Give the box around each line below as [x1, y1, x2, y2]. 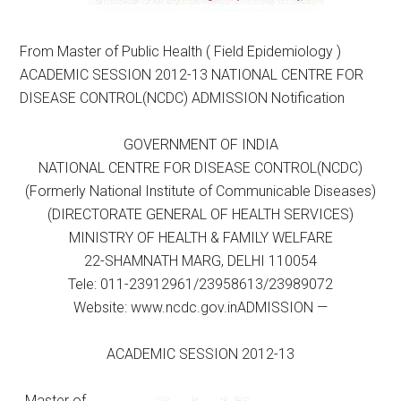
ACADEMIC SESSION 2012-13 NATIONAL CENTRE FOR [20, 66, 364, 83]
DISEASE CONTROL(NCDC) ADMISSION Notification [20, 90, 346, 107]
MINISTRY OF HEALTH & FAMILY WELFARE [68, 229, 333, 246]
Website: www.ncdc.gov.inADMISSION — [73, 299, 328, 316]
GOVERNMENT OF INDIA [123, 136, 278, 153]
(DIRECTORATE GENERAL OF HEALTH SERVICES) [47, 206, 354, 223]
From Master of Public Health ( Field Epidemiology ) [20, 43, 342, 60]
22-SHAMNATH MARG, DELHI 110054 [84, 252, 317, 269]
